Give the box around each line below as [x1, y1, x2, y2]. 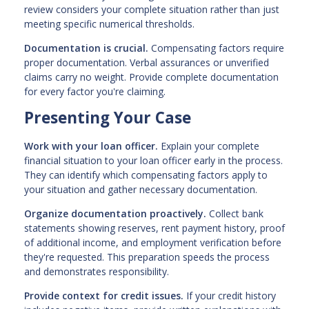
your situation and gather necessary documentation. [24, 182, 257, 196]
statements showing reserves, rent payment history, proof [24, 221, 285, 235]
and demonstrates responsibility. [24, 264, 169, 278]
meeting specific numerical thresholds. [24, 17, 195, 31]
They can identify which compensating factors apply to [24, 168, 268, 181]
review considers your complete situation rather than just [24, 3, 279, 17]
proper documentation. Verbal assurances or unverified [24, 56, 269, 70]
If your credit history [183, 288, 276, 302]
